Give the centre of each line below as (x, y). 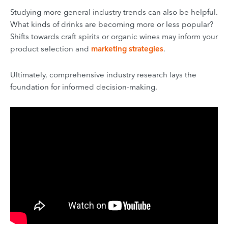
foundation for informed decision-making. (84, 87)
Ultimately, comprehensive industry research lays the (103, 74)
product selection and (51, 48)
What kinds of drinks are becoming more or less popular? (112, 24)
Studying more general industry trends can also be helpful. (114, 12)
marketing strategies (127, 48)
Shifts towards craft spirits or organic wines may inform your (114, 36)
